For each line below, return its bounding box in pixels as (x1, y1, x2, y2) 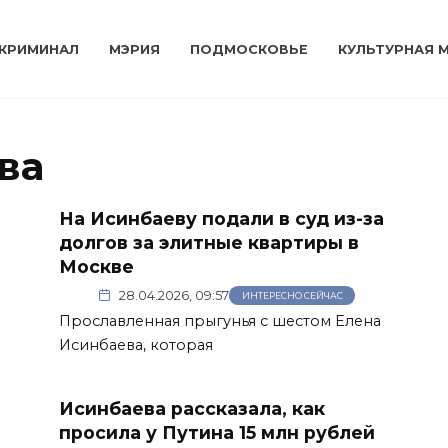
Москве (59, 256, 134, 277)
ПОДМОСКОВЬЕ (190, 42, 309, 57)
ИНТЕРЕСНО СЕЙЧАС (241, 290, 343, 302)
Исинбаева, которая (59, 335, 213, 354)
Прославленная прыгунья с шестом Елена (59, 311, 381, 330)
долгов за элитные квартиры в (59, 232, 359, 253)
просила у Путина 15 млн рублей (59, 421, 375, 443)
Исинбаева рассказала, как (59, 397, 325, 419)
